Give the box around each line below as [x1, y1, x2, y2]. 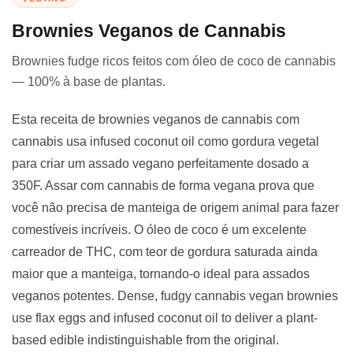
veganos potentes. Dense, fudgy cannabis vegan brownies [12, 288, 338, 303]
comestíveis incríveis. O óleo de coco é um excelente [12, 222, 307, 236]
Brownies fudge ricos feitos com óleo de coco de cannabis [12, 54, 336, 68]
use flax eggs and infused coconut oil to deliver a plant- [12, 310, 318, 325]
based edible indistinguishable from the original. [12, 333, 279, 347]
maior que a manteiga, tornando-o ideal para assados [12, 266, 310, 281]
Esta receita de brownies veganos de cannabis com [12, 112, 299, 126]
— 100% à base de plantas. [12, 75, 165, 88]
